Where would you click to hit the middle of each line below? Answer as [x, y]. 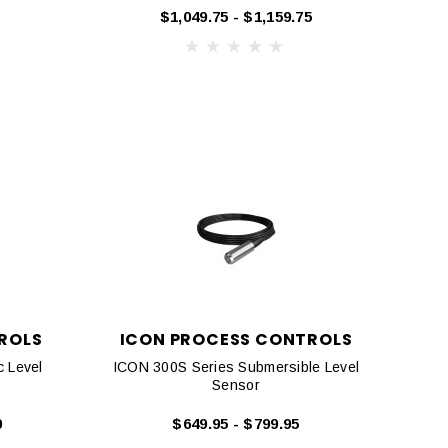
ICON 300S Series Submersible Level [236, 367]
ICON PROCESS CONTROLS [236, 340]
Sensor [236, 385]
